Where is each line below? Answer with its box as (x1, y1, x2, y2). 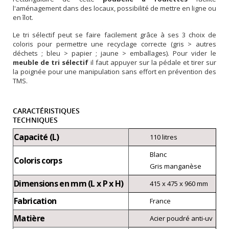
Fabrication (14, 195, 57, 207)
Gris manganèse (150, 161, 201, 171)
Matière (14, 212, 45, 224)
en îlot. (13, 12, 33, 22)
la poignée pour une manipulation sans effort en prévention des (13, 66, 216, 76)
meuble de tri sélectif (13, 57, 88, 67)
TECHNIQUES (13, 114, 58, 125)
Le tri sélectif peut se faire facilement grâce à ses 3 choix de (13, 30, 216, 39)
